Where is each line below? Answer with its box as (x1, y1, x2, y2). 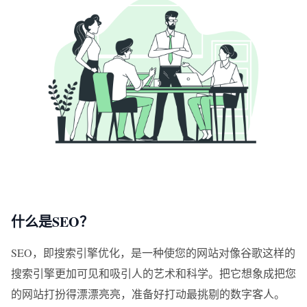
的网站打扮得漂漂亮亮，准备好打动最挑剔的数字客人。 (11, 286, 285, 301)
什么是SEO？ (11, 212, 93, 232)
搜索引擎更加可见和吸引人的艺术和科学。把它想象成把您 (11, 266, 296, 280)
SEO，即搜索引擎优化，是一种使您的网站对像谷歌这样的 (11, 245, 295, 260)
